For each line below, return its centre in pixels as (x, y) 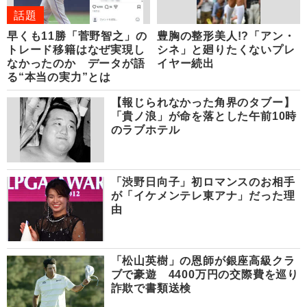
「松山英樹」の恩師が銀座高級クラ (203, 260)
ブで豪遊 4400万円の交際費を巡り (205, 274)
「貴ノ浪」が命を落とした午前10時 (204, 116)
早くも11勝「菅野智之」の (77, 36)
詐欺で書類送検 (151, 288)
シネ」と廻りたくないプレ (226, 50)
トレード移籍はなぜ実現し (76, 50)
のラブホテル (145, 130)
